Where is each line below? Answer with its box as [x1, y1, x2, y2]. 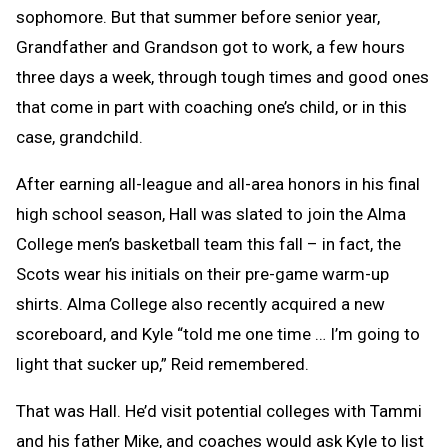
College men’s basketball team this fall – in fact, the [16, 234, 401, 254]
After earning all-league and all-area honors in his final [16, 174, 420, 194]
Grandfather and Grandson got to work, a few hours [16, 37, 405, 57]
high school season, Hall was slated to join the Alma [16, 204, 406, 224]
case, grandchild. [16, 127, 143, 147]
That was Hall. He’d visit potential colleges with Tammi [16, 401, 422, 421]
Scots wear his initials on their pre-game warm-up [16, 264, 389, 284]
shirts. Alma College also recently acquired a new [16, 294, 385, 314]
